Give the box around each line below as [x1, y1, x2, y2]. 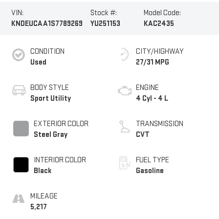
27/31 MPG [136, 58, 169, 67]
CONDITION [30, 47, 65, 57]
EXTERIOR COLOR [33, 119, 88, 129]
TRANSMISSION [136, 119, 183, 129]
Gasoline [136, 166, 164, 176]
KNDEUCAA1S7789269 [11, 19, 83, 29]
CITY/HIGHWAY [136, 47, 184, 57]
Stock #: [90, 8, 117, 18]
